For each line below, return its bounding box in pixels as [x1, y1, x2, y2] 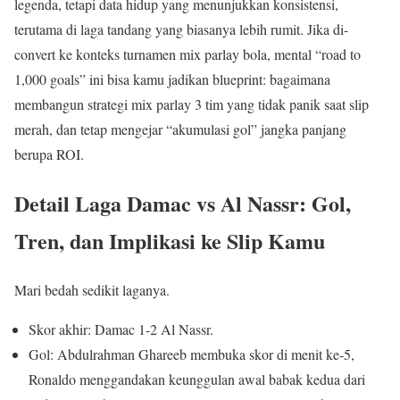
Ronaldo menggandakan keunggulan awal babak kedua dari [29, 369, 365, 388]
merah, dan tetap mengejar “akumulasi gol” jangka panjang [14, 119, 346, 138]
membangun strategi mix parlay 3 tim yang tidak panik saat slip [14, 94, 369, 113]
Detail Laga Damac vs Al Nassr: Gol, [14, 187, 351, 219]
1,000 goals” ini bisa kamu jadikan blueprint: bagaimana [14, 69, 330, 88]
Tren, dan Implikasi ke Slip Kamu [14, 224, 325, 256]
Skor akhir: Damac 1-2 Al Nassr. [29, 319, 213, 338]
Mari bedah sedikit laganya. [14, 279, 170, 299]
